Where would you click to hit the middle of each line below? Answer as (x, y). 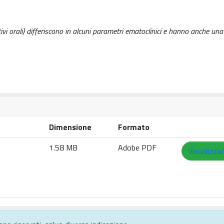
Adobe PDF (137, 147)
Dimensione (70, 127)
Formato (134, 127)
